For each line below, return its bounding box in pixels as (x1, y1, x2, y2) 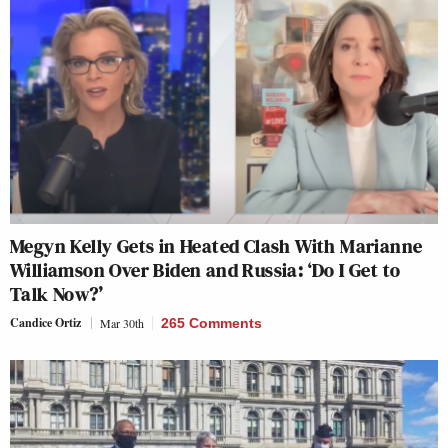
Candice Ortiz (10, 313, 81, 331)
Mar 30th (100, 314, 144, 331)
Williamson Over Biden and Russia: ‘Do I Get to (10, 255, 401, 284)
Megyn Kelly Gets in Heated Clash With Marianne (10, 231, 423, 260)
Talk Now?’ (10, 279, 103, 308)
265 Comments (161, 314, 262, 331)
